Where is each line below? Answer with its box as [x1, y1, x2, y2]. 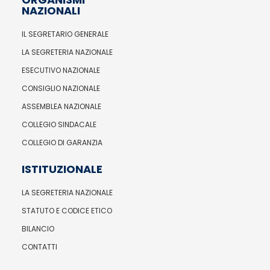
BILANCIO [21, 223, 54, 234]
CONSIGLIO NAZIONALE [21, 83, 100, 93]
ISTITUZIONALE [21, 161, 102, 177]
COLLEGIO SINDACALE [21, 119, 96, 130]
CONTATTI [21, 241, 57, 252]
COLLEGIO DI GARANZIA [21, 137, 102, 148]
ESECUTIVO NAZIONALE [21, 64, 100, 75]
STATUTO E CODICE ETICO [21, 205, 112, 216]
